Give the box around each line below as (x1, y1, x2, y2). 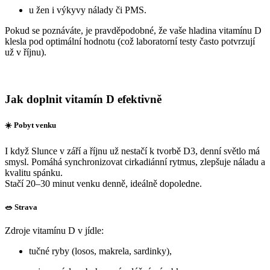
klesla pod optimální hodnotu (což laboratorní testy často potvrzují (5, 36, 255, 46)
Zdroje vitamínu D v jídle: (5, 225, 104, 236)
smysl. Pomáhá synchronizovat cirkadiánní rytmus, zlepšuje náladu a (5, 156, 265, 167)
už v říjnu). (5, 46, 46, 57)
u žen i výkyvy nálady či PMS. (29, 4, 146, 15)
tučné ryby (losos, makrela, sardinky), (29, 246, 172, 257)
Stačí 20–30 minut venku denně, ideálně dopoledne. (5, 178, 202, 189)
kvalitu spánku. (5, 167, 63, 178)
